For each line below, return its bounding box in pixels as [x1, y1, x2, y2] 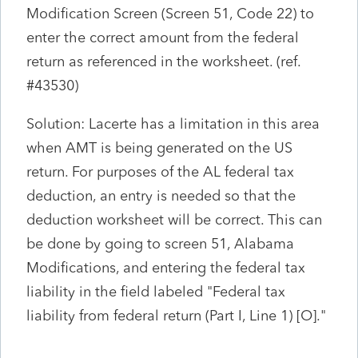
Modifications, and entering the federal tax [26, 258, 305, 276]
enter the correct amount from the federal [26, 28, 299, 46]
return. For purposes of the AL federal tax [26, 162, 294, 181]
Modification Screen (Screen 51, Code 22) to [26, 4, 314, 22]
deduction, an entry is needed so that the [26, 186, 296, 205]
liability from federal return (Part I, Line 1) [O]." [26, 306, 326, 324]
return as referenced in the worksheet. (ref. [26, 52, 300, 70]
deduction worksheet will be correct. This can [26, 210, 322, 229]
